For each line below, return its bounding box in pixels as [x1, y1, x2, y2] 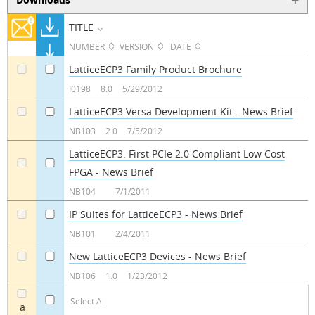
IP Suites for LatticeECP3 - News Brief [68, 207, 243, 221]
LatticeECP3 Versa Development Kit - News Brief [68, 104, 293, 118]
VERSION [119, 41, 154, 53]
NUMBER [68, 41, 105, 53]
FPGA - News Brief [68, 165, 153, 179]
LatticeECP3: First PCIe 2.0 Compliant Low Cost [68, 146, 285, 160]
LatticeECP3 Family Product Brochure [68, 62, 242, 76]
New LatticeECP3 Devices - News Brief [68, 249, 246, 263]
